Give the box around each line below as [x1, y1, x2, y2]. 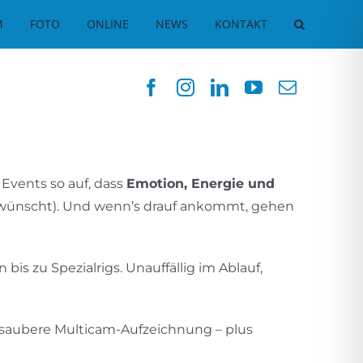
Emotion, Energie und [126, 176, 275, 192]
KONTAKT [215, 16, 267, 32]
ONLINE [87, 16, 129, 32]
